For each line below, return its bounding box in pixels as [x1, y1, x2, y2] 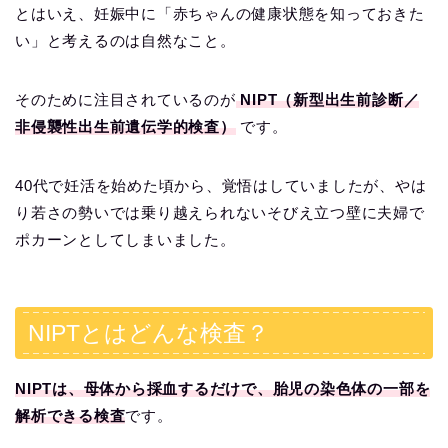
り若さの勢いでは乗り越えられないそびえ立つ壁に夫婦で [15, 203, 425, 221]
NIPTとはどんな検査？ [28, 320, 269, 347]
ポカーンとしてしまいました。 [15, 230, 236, 248]
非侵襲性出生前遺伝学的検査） [15, 117, 236, 135]
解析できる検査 [15, 407, 126, 425]
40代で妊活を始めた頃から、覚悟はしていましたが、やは [15, 176, 427, 194]
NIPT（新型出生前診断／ [240, 90, 420, 108]
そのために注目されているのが [15, 90, 236, 108]
